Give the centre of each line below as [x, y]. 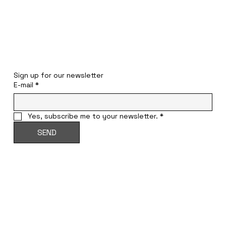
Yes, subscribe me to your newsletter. [93, 116]
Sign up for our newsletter [58, 75]
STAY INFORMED [50, 59]
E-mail [23, 85]
